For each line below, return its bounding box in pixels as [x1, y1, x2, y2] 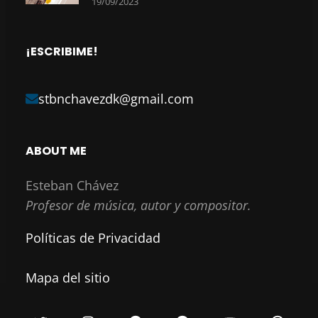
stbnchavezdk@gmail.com [38, 90, 194, 108]
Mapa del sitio [26, 269, 110, 287]
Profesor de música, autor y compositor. [26, 197, 251, 214]
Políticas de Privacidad [26, 229, 160, 247]
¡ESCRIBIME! [26, 43, 98, 60]
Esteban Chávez [26, 177, 119, 194]
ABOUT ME [26, 143, 87, 160]
